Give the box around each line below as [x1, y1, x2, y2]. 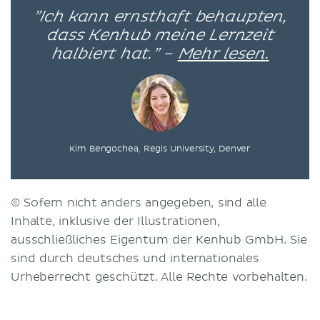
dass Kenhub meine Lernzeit [46, 27, 274, 44]
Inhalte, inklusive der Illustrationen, [11, 214, 220, 229]
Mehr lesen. [177, 46, 269, 62]
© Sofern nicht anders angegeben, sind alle [11, 195, 266, 210]
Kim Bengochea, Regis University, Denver [69, 143, 251, 154]
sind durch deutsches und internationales [11, 251, 259, 266]
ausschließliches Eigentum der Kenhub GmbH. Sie [11, 232, 307, 247]
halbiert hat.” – [51, 46, 178, 62]
